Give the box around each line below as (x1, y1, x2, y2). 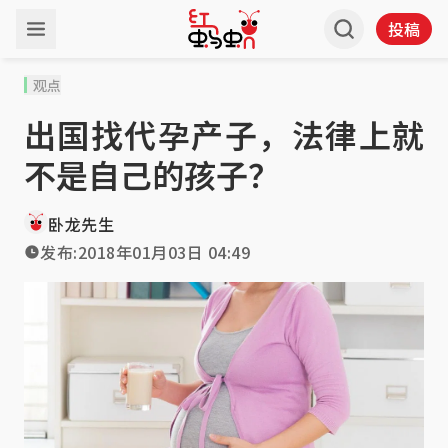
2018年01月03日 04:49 (77, 240, 250, 264)
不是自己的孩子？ (24, 151, 280, 197)
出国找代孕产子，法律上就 (24, 111, 424, 157)
